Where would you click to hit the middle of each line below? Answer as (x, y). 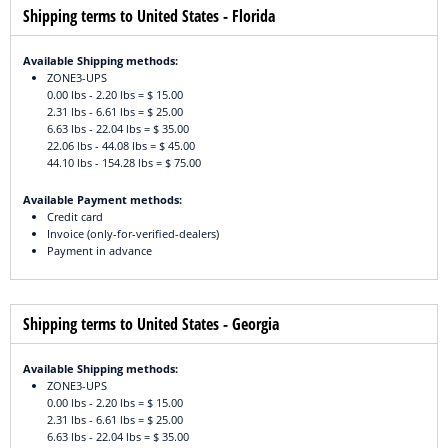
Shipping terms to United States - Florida (149, 16)
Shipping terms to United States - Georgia (151, 324)
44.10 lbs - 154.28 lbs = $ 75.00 (124, 163)
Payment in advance (99, 251)
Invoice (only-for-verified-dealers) (133, 234)
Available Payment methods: (102, 200)
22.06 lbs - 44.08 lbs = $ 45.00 (121, 146)
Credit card (75, 217)
